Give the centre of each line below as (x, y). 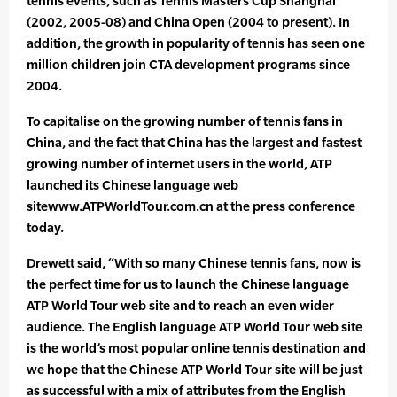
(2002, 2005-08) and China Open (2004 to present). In (188, 22)
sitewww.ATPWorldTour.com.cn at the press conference (191, 206)
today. (45, 228)
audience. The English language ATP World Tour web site (195, 327)
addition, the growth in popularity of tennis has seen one (196, 43)
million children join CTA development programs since (188, 65)
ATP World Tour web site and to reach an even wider (180, 306)
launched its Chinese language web (132, 185)
